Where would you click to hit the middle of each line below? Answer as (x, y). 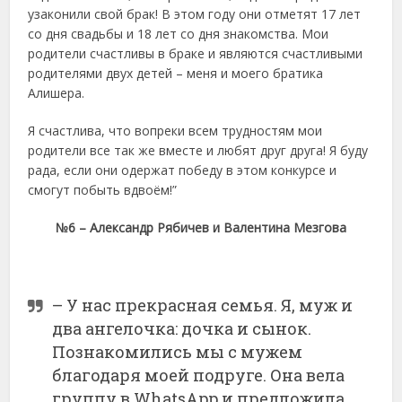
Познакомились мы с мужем (178, 352)
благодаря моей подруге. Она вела (199, 376)
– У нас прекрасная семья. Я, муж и (203, 306)
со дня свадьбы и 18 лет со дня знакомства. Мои (179, 33)
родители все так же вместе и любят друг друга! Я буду (198, 150)
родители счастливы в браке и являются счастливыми (196, 53)
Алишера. (57, 92)
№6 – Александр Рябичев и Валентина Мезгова (201, 227)
